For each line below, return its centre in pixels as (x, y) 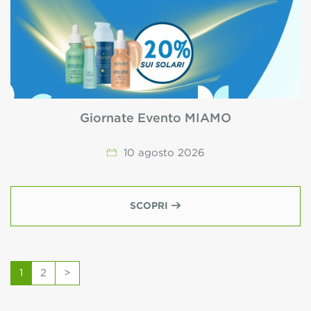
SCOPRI (151, 206)
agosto (156, 153)
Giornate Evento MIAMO (155, 119)
